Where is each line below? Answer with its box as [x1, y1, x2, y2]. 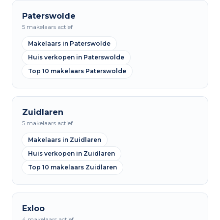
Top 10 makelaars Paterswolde [28, 67, 126, 75]
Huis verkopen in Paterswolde [28, 54, 124, 61]
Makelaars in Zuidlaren [28, 136, 101, 143]
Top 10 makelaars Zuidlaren [28, 164, 117, 171]
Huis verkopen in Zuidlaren [28, 150, 115, 157]
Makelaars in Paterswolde [28, 40, 110, 47]
